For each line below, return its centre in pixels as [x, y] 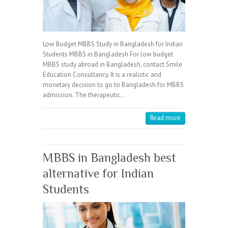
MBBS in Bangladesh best [109, 158]
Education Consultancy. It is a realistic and [102, 75]
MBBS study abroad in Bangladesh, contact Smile [112, 65]
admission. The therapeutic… [84, 95]
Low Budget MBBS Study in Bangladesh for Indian [113, 44]
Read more [165, 118]
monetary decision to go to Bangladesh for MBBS [113, 85]
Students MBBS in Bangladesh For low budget [108, 54]
